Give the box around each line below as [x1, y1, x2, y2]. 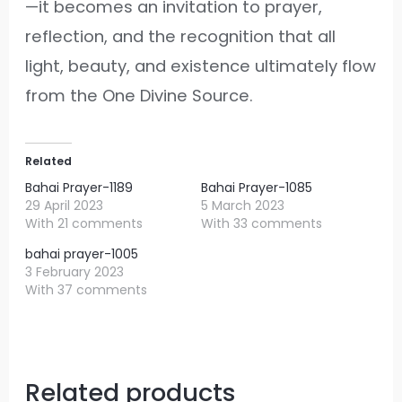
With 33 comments [201, 214, 322, 232]
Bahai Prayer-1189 [25, 178, 134, 197]
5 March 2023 [201, 196, 284, 214]
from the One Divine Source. [25, 83, 254, 107]
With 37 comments [25, 280, 148, 299]
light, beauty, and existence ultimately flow [25, 54, 377, 77]
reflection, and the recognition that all [25, 24, 336, 48]
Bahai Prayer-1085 [201, 178, 312, 197]
